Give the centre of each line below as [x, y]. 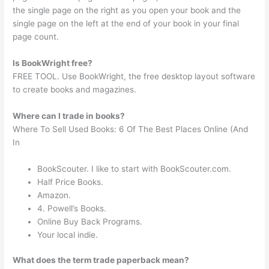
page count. [36, 37]
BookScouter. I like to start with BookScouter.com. [134, 168]
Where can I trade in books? [69, 116]
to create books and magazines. [75, 90]
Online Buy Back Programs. [90, 221]
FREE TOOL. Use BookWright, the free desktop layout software [134, 77]
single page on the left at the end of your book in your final [126, 24]
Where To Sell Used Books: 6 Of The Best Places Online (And [131, 129]
